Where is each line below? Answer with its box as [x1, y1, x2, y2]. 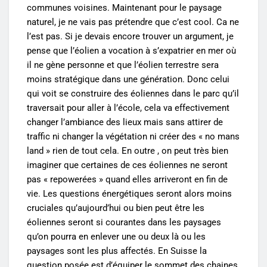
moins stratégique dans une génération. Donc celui [27, 74, 229, 85]
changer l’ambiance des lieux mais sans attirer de [27, 117, 223, 128]
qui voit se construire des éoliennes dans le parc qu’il [27, 88, 239, 100]
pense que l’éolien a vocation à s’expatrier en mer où [27, 45, 236, 57]
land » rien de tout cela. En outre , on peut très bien [27, 145, 228, 157]
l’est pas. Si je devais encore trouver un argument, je [27, 31, 234, 42]
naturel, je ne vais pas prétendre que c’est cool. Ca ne [27, 17, 239, 28]
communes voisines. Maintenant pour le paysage [27, 2, 222, 14]
